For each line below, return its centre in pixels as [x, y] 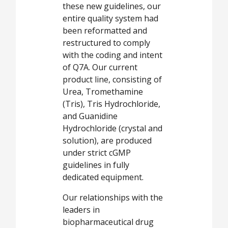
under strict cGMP [97, 153]
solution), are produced [107, 141]
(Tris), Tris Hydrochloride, [111, 104]
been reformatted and [105, 31]
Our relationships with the [113, 198]
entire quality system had [110, 19]
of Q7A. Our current [100, 67]
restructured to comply [106, 43]
